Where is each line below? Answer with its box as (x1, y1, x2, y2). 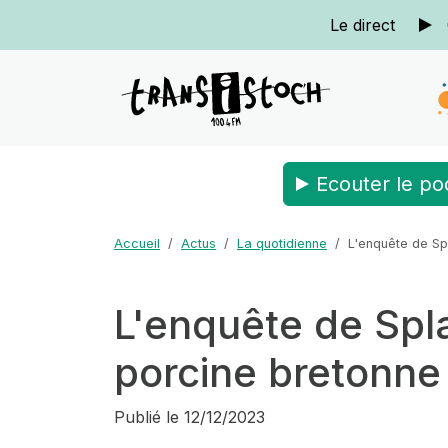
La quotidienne (237, 236, 327, 251)
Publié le (114, 407, 179, 427)
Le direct (329, 15, 395, 35)
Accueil (114, 236, 160, 251)
